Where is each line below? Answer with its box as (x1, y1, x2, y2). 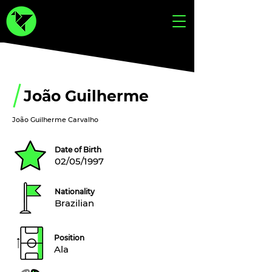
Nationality (55, 187, 95, 196)
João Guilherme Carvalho (12, 115, 98, 124)
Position (54, 233, 84, 242)
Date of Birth (55, 145, 101, 154)
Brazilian (55, 197, 94, 209)
